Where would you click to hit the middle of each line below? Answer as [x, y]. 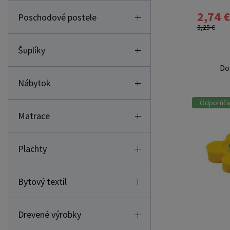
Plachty [32, 149]
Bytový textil [42, 181]
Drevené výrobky [50, 214]
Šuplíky [32, 50]
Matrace [34, 116]
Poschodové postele [57, 17]
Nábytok [34, 83]
